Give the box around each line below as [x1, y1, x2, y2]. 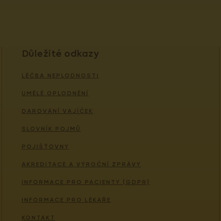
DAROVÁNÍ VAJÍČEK [21, 108, 93, 114]
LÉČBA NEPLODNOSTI [21, 72, 99, 79]
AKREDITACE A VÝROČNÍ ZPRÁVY [21, 161, 141, 168]
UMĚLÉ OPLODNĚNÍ [21, 90, 89, 97]
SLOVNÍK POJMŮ [21, 125, 81, 132]
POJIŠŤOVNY [21, 143, 69, 150]
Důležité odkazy [21, 50, 100, 59]
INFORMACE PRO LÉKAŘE [21, 196, 111, 203]
